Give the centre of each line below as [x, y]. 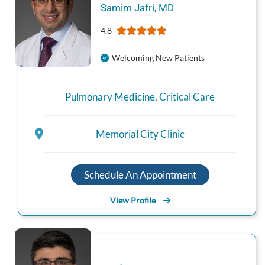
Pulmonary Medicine [110, 96]
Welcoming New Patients [158, 57]
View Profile [132, 201]
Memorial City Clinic [140, 134]
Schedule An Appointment [140, 175]
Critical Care [187, 96]
